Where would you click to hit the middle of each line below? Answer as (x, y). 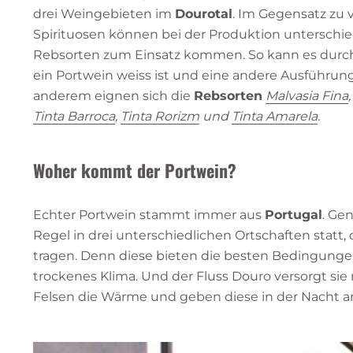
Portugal (294, 214)
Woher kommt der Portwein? (135, 170)
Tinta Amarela (275, 116)
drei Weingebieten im (104, 13)
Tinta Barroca (74, 116)
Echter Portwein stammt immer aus (149, 214)
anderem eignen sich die (113, 95)
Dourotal (204, 13)
